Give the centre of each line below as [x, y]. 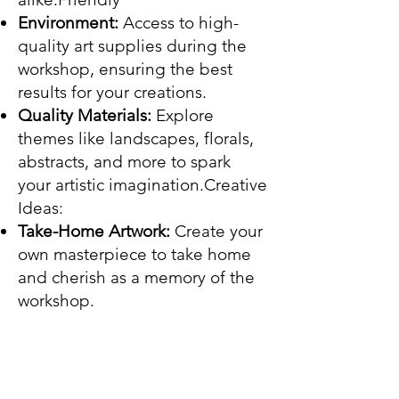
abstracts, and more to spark [124, 162]
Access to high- [181, 23]
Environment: [70, 23]
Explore [183, 116]
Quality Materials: [85, 116]
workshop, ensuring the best [125, 69]
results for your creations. [112, 93]
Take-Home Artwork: [94, 232]
